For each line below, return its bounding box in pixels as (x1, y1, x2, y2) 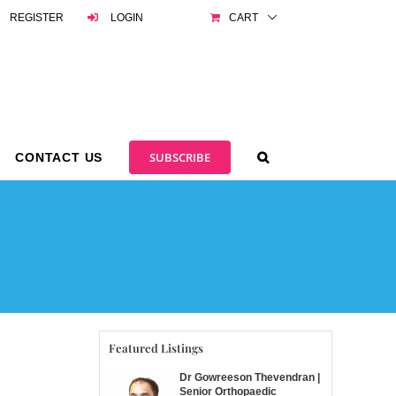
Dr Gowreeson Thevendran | (179, 371, 320, 385)
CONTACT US (15, 150, 103, 164)
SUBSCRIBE (149, 149, 211, 165)
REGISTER (10, 11, 64, 24)
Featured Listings (109, 340, 203, 355)
